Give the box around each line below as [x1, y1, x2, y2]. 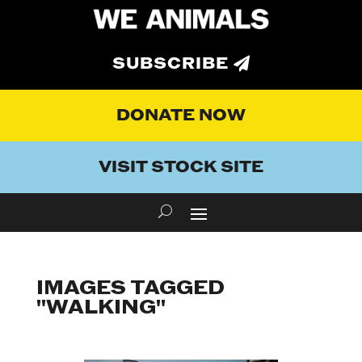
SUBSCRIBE [112, 53, 229, 75]
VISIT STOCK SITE [99, 157, 263, 179]
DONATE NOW [116, 105, 246, 127]
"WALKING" [36, 295, 166, 321]
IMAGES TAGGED [36, 276, 225, 301]
